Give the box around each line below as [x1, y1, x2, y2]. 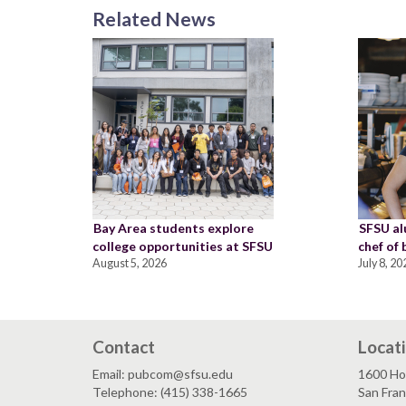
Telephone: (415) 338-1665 [92, 383, 247, 400]
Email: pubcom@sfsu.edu [92, 365, 233, 382]
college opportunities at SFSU [92, 237, 273, 254]
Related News [92, 6, 216, 30]
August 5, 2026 [92, 256, 167, 270]
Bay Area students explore [93, 219, 254, 236]
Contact [92, 335, 155, 357]
